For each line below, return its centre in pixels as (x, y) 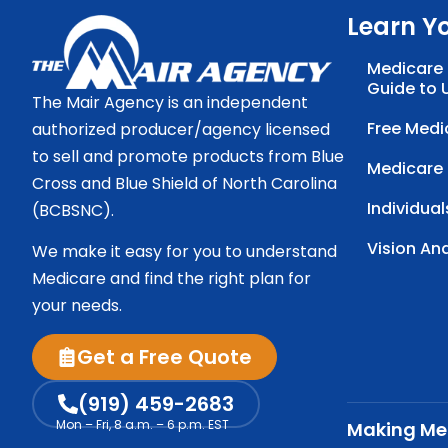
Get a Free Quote (164, 356)
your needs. (77, 306)
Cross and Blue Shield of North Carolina (184, 183)
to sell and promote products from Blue (188, 156)
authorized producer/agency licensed (181, 129)
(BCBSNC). (73, 210)
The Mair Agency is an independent (170, 102)
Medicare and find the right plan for (171, 279)
